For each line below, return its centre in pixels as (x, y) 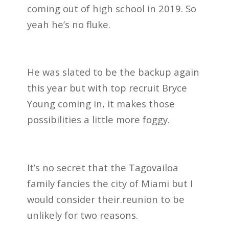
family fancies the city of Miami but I (110, 183)
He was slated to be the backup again (113, 72)
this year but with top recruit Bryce (107, 88)
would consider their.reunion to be (106, 199)
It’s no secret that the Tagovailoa (102, 167)
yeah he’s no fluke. (68, 25)
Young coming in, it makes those (101, 104)
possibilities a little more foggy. (98, 120)
